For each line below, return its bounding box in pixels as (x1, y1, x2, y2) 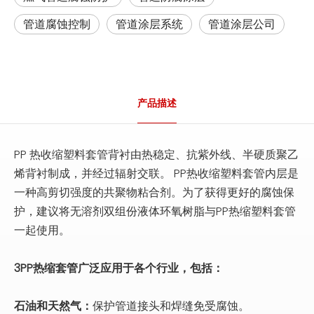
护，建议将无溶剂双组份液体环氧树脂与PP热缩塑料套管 (14, 203, 296, 219)
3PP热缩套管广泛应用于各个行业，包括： (14, 259, 224, 276)
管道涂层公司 (208, 15, 275, 32)
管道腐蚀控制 (23, 15, 90, 32)
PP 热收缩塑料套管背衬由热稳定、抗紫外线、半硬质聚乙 (14, 146, 299, 163)
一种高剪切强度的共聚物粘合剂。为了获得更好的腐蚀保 (14, 184, 294, 200)
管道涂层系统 (116, 15, 183, 32)
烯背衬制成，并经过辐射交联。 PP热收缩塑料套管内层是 (14, 165, 299, 182)
